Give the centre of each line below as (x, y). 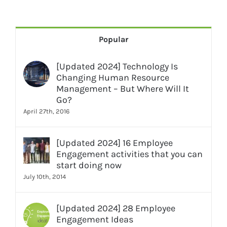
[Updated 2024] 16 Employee (115, 143)
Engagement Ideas (95, 220)
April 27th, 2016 (46, 111)
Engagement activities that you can (129, 154)
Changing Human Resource (113, 78)
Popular (113, 40)
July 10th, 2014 (45, 177)
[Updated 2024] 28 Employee (116, 209)
